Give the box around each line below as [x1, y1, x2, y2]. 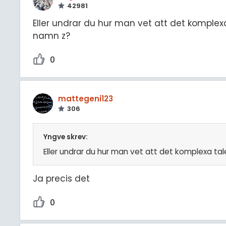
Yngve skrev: [43, 132, 88, 142]
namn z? [33, 30, 70, 42]
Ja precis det [33, 173, 90, 185]
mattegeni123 [58, 93, 113, 104]
